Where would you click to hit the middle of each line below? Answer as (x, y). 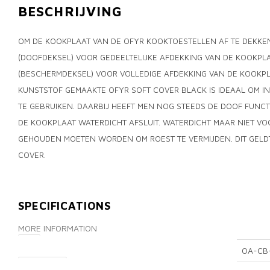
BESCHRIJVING (71, 11)
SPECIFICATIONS (64, 206)
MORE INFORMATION (58, 228)
